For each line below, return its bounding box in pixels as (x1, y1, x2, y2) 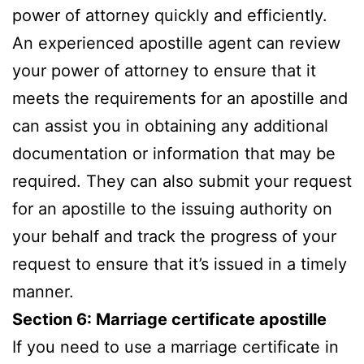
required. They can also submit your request (12, 171, 352, 191)
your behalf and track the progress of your (12, 226, 336, 246)
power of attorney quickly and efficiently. (12, 5, 327, 25)
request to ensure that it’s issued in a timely (12, 253, 347, 274)
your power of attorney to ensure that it (12, 60, 316, 80)
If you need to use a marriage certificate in (12, 336, 339, 357)
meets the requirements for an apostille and (12, 88, 348, 108)
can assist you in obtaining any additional (12, 115, 328, 136)
